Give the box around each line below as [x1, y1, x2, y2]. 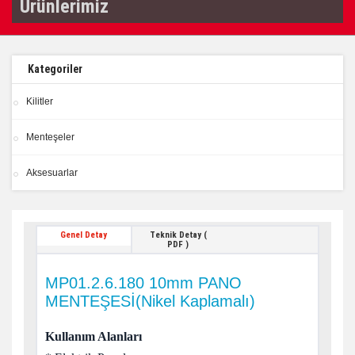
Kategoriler [28, 63, 82, 75]
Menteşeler [26, 132, 74, 143]
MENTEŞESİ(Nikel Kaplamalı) [45, 292, 255, 310]
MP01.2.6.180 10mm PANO [45, 274, 242, 292]
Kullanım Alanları [45, 330, 142, 343]
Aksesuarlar [26, 167, 78, 178]
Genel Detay [60, 230, 108, 240]
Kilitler [26, 96, 53, 107]
